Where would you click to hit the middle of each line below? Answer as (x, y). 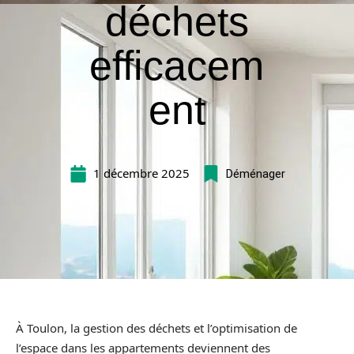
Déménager (255, 173)
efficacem (177, 66)
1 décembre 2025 (141, 173)
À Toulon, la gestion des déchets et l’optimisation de (156, 328)
